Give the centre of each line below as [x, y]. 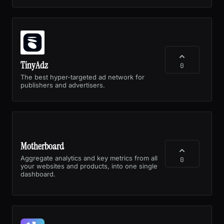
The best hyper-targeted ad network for [82, 77]
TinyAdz [34, 65]
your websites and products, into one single [89, 166]
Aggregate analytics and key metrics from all [89, 158]
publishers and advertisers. [63, 85]
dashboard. [38, 174]
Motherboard [42, 146]
